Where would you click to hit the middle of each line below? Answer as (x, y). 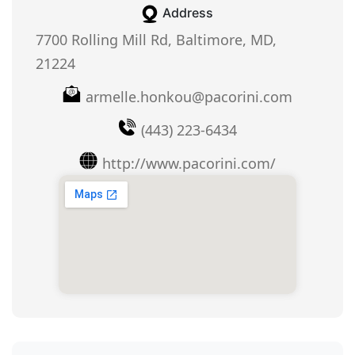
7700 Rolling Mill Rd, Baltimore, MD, (156, 40)
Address (188, 13)
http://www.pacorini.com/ (189, 164)
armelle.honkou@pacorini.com (189, 97)
